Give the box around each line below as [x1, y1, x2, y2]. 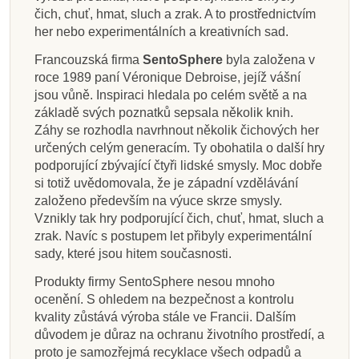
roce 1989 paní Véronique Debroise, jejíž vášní [34, 70, 301, 84]
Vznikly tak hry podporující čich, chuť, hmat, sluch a [34, 211, 324, 225]
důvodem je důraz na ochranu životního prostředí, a [34, 327, 325, 341]
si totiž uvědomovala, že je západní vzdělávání [34, 175, 298, 190]
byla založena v [223, 52, 315, 67]
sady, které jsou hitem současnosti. [34, 246, 232, 260]
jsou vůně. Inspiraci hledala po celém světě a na [34, 87, 307, 102]
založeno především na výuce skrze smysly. [34, 193, 282, 208]
